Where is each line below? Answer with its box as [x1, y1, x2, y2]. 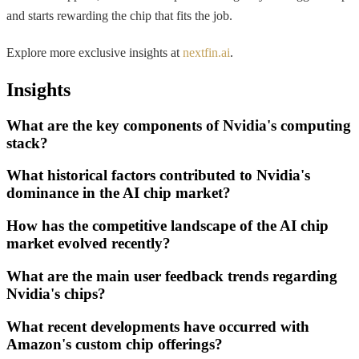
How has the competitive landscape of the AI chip [6, 217, 329, 235]
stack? [6, 134, 48, 151]
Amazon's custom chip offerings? [6, 335, 223, 353]
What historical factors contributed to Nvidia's [6, 167, 310, 184]
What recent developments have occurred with [6, 317, 309, 335]
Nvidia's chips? [6, 284, 106, 302]
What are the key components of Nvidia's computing [6, 116, 351, 134]
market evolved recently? [6, 235, 171, 252]
